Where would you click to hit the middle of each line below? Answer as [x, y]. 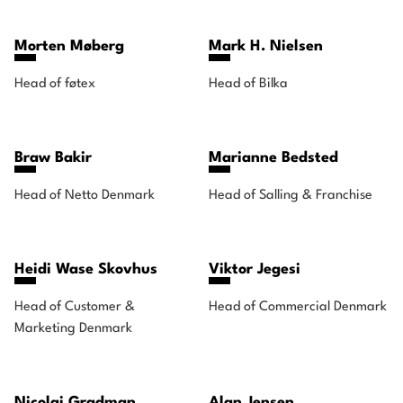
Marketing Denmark [73, 329]
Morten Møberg [69, 46]
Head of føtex [55, 84]
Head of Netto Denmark [85, 196]
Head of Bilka [248, 84]
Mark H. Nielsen [266, 46]
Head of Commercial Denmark [298, 307]
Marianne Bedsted [273, 158]
